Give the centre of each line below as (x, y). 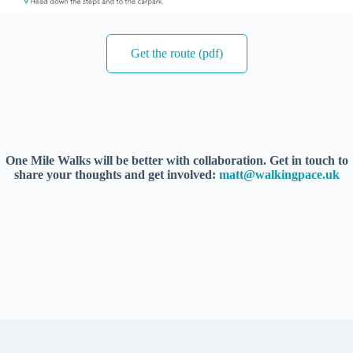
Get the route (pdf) (176, 53)
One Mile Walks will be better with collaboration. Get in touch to (176, 160)
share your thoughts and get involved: (116, 174)
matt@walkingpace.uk (279, 174)
